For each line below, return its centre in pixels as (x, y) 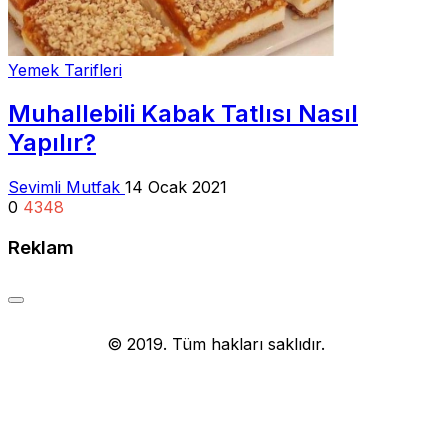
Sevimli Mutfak (66, 187)
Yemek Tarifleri (65, 69)
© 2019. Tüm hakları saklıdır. (213, 344)
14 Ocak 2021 (176, 187)
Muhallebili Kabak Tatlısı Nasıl (183, 114)
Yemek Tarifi (55, 344)
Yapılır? (52, 143)
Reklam (41, 248)
